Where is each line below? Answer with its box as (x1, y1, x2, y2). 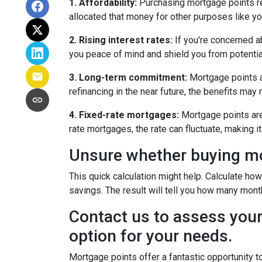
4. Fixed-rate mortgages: (69, 109, 179, 120)
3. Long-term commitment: (69, 72, 187, 83)
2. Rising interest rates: (69, 35, 173, 46)
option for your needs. (69, 226, 232, 246)
